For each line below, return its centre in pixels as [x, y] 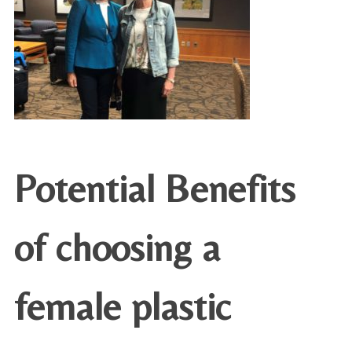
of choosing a [117, 247]
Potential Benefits [155, 188]
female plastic [123, 306]
